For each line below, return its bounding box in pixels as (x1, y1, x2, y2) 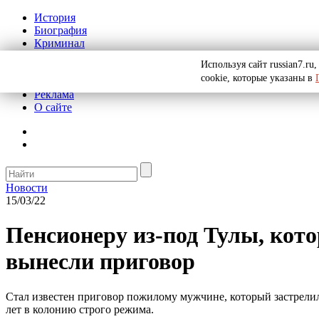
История (34, 11, 75, 23)
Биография (34, 24, 87, 36)
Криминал (34, 37, 85, 49)
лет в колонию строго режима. (6, 303, 154, 315)
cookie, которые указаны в (201, 73, 315, 83)
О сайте (34, 101, 72, 113)
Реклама (34, 88, 74, 100)
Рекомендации (34, 75, 105, 88)
